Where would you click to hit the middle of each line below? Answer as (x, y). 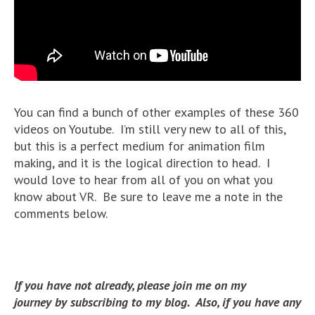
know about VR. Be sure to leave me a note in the (148, 196)
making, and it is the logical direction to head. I (142, 162)
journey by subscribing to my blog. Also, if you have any (157, 302)
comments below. (61, 213)
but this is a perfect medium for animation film (140, 146)
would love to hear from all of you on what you (143, 179)
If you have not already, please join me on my (130, 285)
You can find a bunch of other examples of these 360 (156, 112)
